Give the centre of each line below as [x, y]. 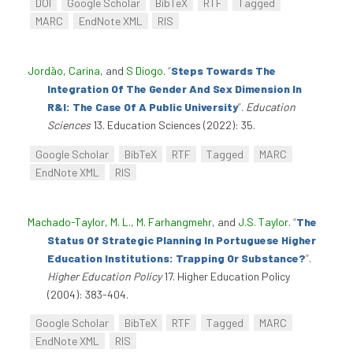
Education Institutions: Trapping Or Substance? [176, 258]
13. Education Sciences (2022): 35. [173, 125]
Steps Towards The [223, 71]
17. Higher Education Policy [226, 276]
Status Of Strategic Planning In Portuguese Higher [182, 240]
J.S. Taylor [263, 221]
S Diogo [145, 71]
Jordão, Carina [64, 71]
